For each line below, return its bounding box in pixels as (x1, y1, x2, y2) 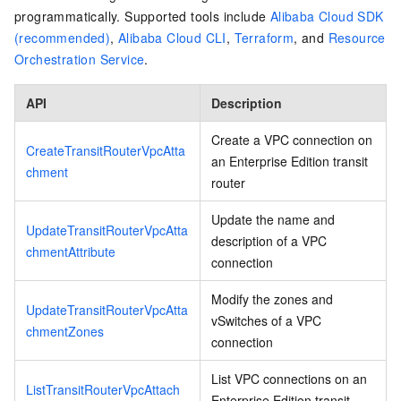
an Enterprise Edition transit (211, 151, 368, 170)
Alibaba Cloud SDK (269, 6, 384, 25)
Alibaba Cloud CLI (118, 28, 226, 47)
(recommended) (14, 28, 111, 47)
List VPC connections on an (211, 369, 367, 388)
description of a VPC (211, 231, 327, 250)
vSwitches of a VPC (211, 311, 321, 329)
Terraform (234, 28, 294, 47)
